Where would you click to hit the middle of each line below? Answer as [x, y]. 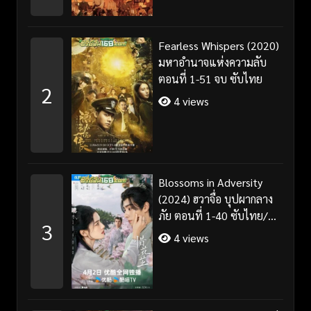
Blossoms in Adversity [210, 182]
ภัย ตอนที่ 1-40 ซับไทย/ [213, 215]
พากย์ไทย [180, 232]
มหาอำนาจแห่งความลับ [212, 62]
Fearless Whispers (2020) [218, 46]
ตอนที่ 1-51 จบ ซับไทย [210, 79]
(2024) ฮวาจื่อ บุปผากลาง [215, 199]
